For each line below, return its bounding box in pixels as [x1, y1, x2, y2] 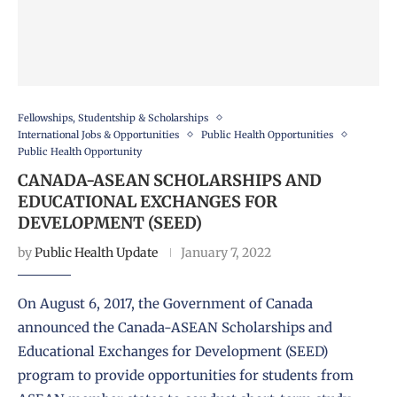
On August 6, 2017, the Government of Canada [18, 294, 313, 312]
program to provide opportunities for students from [18, 366, 354, 384]
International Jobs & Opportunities [18, 128, 179, 141]
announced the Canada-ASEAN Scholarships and [18, 318, 332, 336]
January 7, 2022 [181, 244, 271, 261]
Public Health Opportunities [201, 128, 333, 141]
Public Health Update [35, 244, 158, 261]
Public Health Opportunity [18, 144, 142, 158]
